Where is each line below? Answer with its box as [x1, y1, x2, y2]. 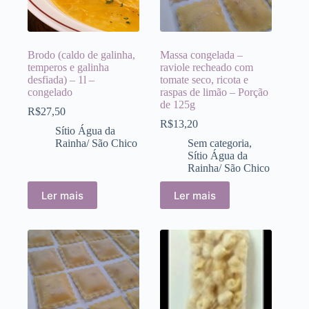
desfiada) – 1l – [28, 74, 94, 86]
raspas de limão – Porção [160, 86, 269, 99]
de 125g [160, 99, 196, 111]
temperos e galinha [28, 61, 109, 74]
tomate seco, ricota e [160, 74, 249, 86]
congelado [28, 86, 72, 99]
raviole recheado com [160, 61, 254, 74]
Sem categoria [188, 137, 250, 150]
